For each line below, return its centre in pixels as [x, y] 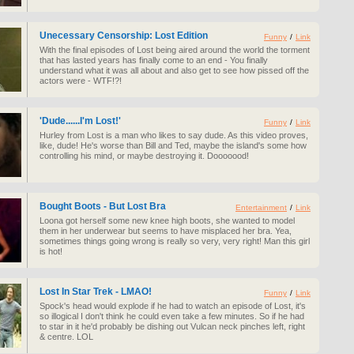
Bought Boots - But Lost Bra [103, 206]
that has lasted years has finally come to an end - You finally [154, 60]
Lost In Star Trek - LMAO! [96, 292]
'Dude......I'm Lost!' [80, 121]
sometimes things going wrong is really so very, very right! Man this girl [175, 241]
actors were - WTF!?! [81, 81]
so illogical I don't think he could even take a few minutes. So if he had [172, 316]
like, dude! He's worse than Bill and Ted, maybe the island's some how [173, 145]
